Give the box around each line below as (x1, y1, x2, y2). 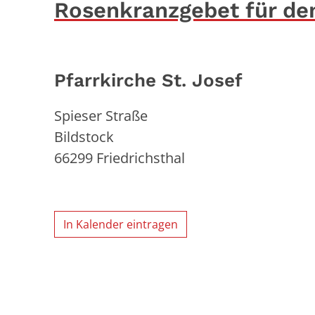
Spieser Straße (54, 105, 148, 125)
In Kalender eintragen (63, 216, 178, 232)
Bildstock (54, 127, 114, 146)
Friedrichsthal (96, 148, 185, 167)
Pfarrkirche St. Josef (54, 69, 243, 91)
